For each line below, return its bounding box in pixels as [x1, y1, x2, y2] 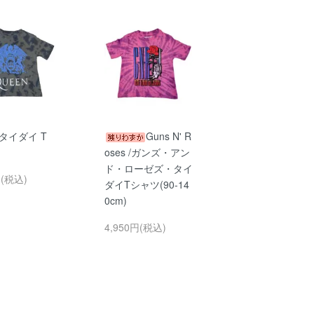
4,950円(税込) [104, 219, 166, 234]
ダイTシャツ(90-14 [104, 177, 189, 191]
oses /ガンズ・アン [104, 144, 190, 159]
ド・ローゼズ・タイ [104, 161, 193, 175]
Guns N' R [145, 128, 191, 143]
